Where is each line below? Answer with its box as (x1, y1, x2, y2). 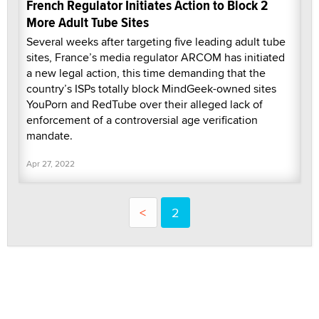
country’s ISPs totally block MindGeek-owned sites (26, 80, 276, 97)
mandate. (26, 127, 73, 144)
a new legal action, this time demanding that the (26, 64, 266, 81)
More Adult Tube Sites (26, 11, 149, 33)
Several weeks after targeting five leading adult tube (26, 33, 286, 50)
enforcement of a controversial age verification (26, 111, 258, 128)
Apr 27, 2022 (26, 157, 75, 169)
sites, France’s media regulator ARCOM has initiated (26, 48, 285, 66)
